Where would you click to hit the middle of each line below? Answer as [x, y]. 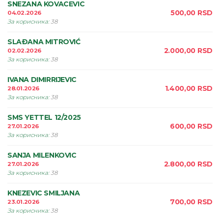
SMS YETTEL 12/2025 [44, 117]
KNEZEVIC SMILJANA [44, 193]
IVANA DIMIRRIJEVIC [42, 80]
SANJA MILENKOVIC [42, 155]
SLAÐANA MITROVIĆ [44, 42]
